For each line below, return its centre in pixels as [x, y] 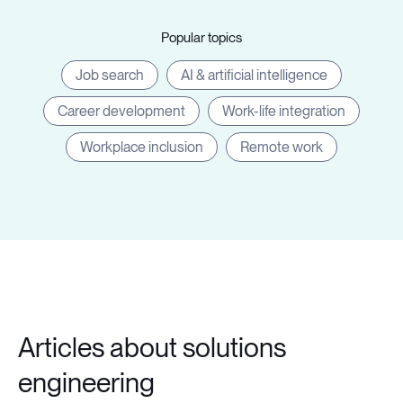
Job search [110, 75]
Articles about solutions [152, 347]
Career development [121, 111]
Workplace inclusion [142, 147]
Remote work [282, 147]
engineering [86, 382]
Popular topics [201, 38]
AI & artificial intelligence [254, 75]
